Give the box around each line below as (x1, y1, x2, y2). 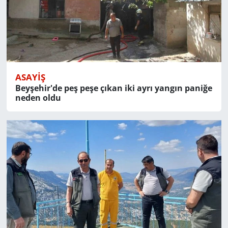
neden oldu (15, 92, 61, 103)
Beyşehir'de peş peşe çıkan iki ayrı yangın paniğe (15, 82, 212, 94)
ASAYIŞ (15, 71, 45, 83)
